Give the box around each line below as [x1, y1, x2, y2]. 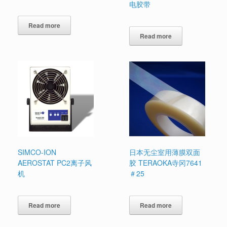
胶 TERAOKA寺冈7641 [129, 158, 203, 168]
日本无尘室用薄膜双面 [129, 147, 201, 158]
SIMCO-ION [18, 147, 56, 158]
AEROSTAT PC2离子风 [18, 158, 92, 168]
